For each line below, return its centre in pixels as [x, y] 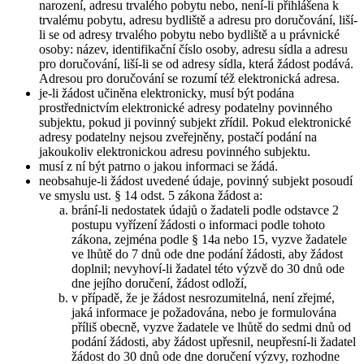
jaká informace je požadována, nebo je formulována [204, 312]
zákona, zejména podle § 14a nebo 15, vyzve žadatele [209, 239]
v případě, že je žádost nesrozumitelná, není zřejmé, [203, 297]
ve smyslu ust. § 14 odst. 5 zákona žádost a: [151, 195]
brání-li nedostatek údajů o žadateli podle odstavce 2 [205, 210]
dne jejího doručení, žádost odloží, [159, 283]
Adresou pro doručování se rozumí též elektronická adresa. [189, 78]
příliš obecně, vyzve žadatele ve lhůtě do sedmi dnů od [211, 327]
